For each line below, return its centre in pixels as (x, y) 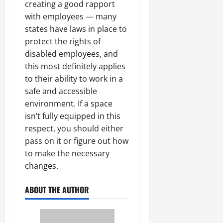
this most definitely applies (75, 66)
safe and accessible (61, 91)
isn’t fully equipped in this (73, 116)
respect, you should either (74, 129)
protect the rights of (63, 42)
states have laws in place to (76, 29)
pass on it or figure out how (77, 141)
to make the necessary (67, 154)
